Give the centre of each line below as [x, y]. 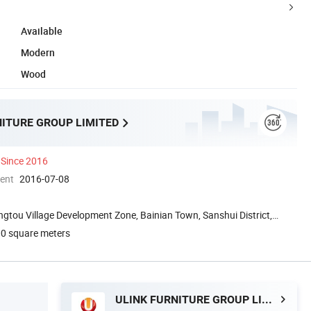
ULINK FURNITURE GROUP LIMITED [267, 299]
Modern [38, 52]
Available [42, 31]
